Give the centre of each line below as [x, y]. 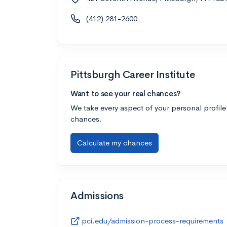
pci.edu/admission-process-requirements [153, 220]
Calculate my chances [115, 142]
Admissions [97, 196]
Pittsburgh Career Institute [133, 74]
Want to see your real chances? [125, 93]
